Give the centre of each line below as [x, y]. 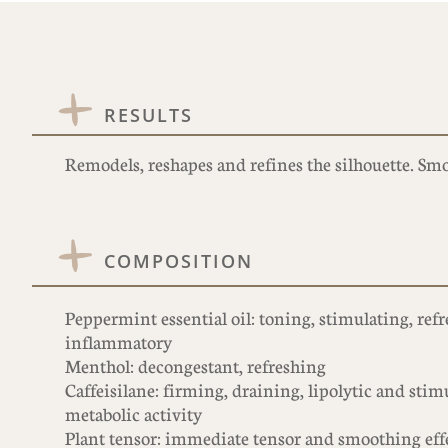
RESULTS [148, 115]
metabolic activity [133, 414]
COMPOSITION [178, 261]
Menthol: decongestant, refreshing [195, 366]
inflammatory [118, 342]
